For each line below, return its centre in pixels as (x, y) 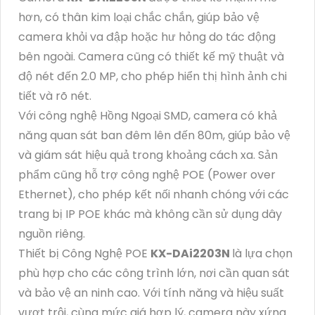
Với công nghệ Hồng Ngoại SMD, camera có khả (148, 115)
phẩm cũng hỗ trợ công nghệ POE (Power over (147, 174)
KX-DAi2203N (191, 253)
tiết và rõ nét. (55, 96)
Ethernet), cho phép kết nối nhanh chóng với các (154, 194)
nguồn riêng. (52, 233)
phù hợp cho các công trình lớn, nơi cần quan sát (154, 273)
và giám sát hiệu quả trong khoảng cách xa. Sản (148, 155)
